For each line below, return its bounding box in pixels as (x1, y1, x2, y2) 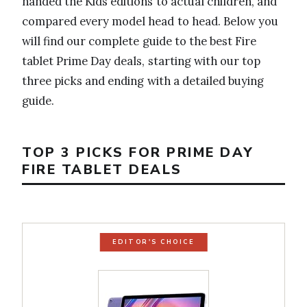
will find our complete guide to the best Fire (22, 33, 257, 49)
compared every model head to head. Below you (22, 13, 279, 29)
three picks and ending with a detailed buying (22, 73, 265, 88)
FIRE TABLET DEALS (22, 160, 182, 179)
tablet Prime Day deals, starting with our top (22, 53, 261, 69)
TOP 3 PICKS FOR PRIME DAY (22, 143, 254, 162)
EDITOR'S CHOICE (112, 238, 195, 247)
